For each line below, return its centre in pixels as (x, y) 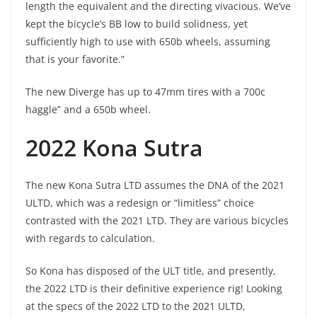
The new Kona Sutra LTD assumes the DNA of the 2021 (155, 185)
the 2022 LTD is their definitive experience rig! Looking (154, 288)
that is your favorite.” (75, 59)
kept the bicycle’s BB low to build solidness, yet (137, 23)
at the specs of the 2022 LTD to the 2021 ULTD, (136, 306)
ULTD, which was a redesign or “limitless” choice (140, 202)
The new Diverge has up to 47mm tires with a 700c (145, 91)
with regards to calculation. (90, 238)
